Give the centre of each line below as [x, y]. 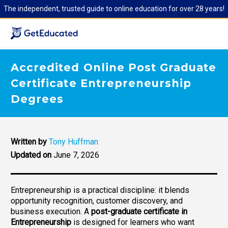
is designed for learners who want [133, 222]
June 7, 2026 [76, 155]
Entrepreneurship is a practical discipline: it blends [100, 190]
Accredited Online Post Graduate [114, 67]
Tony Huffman [74, 141]
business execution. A [51, 211]
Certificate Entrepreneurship [101, 83]
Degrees [37, 99]
